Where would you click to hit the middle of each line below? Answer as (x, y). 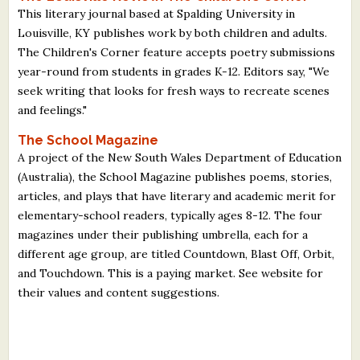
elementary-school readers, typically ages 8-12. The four (170, 215)
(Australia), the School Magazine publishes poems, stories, (175, 176)
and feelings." (53, 110)
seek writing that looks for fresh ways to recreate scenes (174, 90)
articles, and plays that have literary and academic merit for (177, 196)
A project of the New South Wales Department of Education (180, 157)
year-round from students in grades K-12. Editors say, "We (174, 71)
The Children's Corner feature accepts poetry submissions (177, 52)
